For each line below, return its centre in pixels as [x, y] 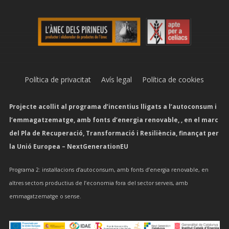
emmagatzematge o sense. [45, 197]
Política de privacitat [58, 80]
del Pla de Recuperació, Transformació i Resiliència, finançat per [114, 133]
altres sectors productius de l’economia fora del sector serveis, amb [98, 183]
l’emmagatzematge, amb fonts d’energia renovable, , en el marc [113, 120]
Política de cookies [168, 80]
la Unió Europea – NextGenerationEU [68, 146]
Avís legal [112, 80]
